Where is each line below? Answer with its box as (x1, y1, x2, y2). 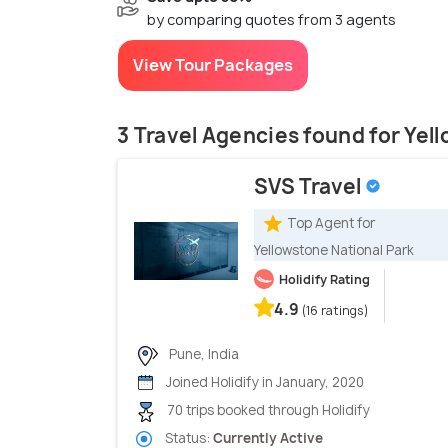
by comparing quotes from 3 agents (147, 10, 396, 30)
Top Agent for (287, 213, 375, 232)
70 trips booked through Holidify (164, 401, 370, 420)
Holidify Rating (279, 271, 370, 289)
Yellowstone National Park (254, 241, 414, 260)
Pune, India (166, 345, 239, 364)
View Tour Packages (133, 54, 293, 77)
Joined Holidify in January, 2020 (163, 373, 364, 392)
